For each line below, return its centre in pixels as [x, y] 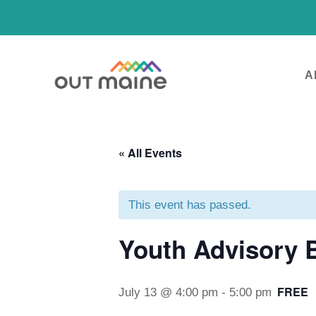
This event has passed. [190, 205]
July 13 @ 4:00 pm [168, 293]
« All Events [150, 153]
